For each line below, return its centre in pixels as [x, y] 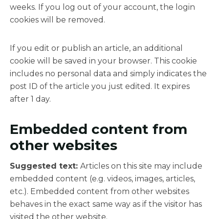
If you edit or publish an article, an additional [96, 48]
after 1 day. [30, 99]
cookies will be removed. [57, 20]
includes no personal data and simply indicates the [108, 73]
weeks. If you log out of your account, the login [102, 7]
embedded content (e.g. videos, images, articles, [102, 179]
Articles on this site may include [141, 166]
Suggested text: [45, 166]
